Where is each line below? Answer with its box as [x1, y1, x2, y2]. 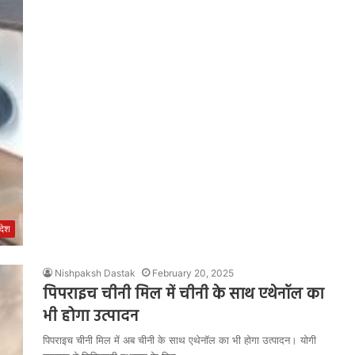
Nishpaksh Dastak [55, 266, 136, 279]
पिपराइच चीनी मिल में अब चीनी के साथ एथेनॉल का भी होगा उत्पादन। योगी [43, 333, 316, 346]
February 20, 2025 [152, 266, 234, 279]
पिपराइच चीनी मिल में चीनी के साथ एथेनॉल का [43, 281, 324, 307]
